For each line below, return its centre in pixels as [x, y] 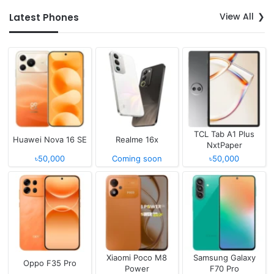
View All [237, 16]
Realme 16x [137, 139]
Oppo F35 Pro [50, 263]
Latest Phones [44, 17]
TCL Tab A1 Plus [224, 134]
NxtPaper [224, 145]
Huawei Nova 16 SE [50, 139]
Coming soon [137, 158]
